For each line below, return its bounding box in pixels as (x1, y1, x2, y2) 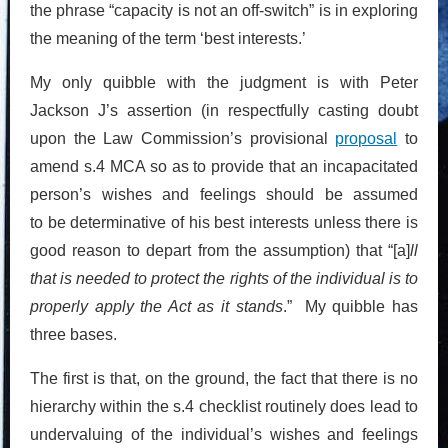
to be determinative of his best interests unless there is (30, 213, 418, 231)
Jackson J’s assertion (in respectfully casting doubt (30, 101, 418, 119)
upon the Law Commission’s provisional (30, 129, 336, 147)
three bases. (30, 325, 117, 343)
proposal (335, 129, 398, 147)
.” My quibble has (282, 297, 419, 315)
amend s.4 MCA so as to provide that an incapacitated (30, 157, 418, 175)
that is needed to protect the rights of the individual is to (30, 269, 418, 287)
